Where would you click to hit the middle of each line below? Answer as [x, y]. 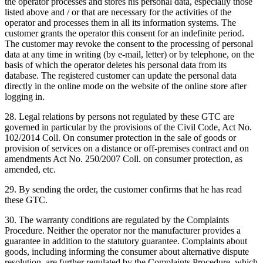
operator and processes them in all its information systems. [113, 23]
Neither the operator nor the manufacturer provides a [144, 230]
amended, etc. [30, 169]
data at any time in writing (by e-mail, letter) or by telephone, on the [129, 54]
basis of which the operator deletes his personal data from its [116, 65]
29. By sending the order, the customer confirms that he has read [123, 189]
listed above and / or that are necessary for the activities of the [118, 12]
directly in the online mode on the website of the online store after [126, 86]
